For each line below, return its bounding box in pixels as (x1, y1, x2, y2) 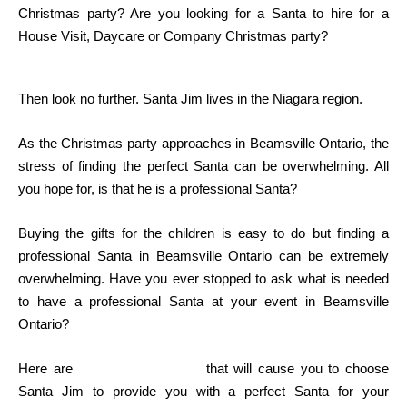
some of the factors (78, 361, 201, 377)
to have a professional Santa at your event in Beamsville (18, 293, 389, 310)
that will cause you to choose (200, 361, 390, 377)
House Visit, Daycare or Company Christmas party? (18, 28, 328, 45)
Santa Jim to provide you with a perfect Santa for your (18, 383, 389, 400)
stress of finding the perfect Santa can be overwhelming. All (18, 158, 389, 174)
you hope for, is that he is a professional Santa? (18, 181, 301, 197)
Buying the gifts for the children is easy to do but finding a (18, 225, 389, 242)
